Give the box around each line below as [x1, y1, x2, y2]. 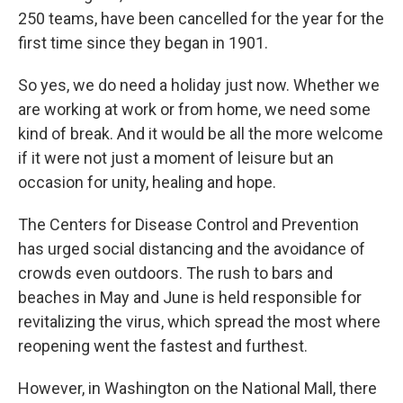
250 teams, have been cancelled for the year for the [18, 9, 384, 28]
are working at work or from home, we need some [18, 100, 371, 119]
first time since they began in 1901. [18, 33, 268, 52]
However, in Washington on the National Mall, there [18, 379, 377, 398]
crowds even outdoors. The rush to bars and [18, 264, 333, 282]
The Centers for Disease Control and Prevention [18, 215, 359, 234]
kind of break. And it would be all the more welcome [18, 124, 383, 143]
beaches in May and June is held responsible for [18, 288, 362, 307]
